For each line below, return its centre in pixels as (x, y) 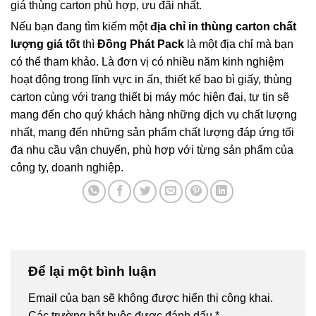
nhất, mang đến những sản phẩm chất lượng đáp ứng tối (152, 133)
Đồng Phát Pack (141, 44)
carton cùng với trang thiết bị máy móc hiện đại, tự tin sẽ (150, 97)
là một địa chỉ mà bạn (239, 44)
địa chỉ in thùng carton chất (223, 27)
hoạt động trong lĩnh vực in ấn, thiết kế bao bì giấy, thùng (151, 80)
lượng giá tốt (45, 44)
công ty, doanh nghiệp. (67, 168)
